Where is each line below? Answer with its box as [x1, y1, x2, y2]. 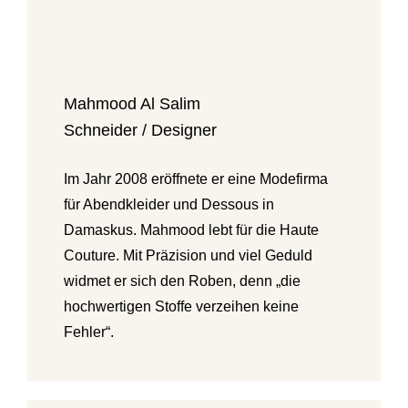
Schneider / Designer [63, 120, 217, 139]
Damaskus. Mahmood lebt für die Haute [63, 221, 319, 238]
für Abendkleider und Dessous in [63, 196, 274, 212]
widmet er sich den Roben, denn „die [63, 272, 301, 289]
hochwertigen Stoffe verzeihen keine [63, 298, 299, 314]
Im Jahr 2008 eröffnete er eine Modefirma [63, 170, 328, 187]
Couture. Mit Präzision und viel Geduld [63, 247, 312, 263]
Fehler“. [63, 323, 114, 340]
